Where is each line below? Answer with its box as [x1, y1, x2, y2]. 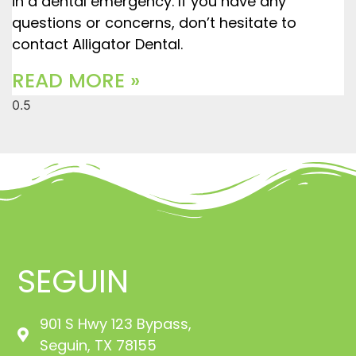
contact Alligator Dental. [12, 34, 183, 54]
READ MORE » [12, 67, 140, 95]
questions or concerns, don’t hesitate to [12, 13, 296, 33]
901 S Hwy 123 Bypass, [39, 313, 192, 334]
